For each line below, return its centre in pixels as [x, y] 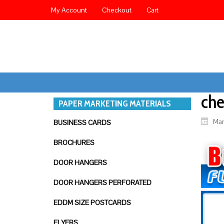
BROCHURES [74, 142]
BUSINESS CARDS [82, 122]
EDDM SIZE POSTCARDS [92, 202]
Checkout [117, 10]
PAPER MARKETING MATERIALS [115, 103]
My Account [69, 10]
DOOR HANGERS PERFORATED [102, 182]
